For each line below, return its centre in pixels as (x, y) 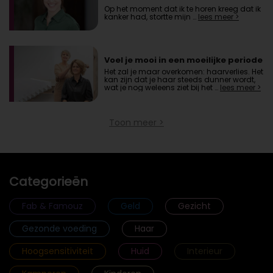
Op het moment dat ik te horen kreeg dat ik (182, 9)
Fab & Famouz (52, 206)
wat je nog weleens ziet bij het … (162, 87)
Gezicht (194, 206)
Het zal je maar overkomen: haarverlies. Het (183, 71)
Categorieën (48, 181)
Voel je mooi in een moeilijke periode (183, 60)
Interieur (205, 251)
